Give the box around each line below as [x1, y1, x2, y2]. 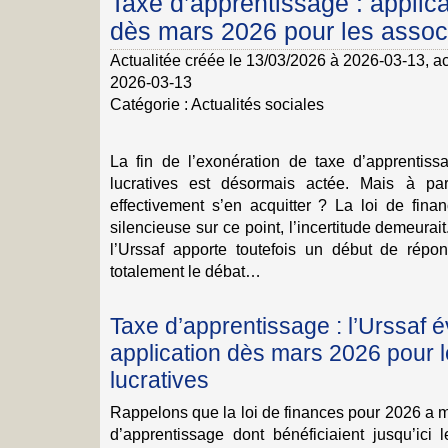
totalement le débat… [110, 262, 261, 280]
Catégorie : [110, 95, 188, 113]
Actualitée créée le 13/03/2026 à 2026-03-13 [110, 51, 425, 69]
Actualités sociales [191, 95, 324, 113]
